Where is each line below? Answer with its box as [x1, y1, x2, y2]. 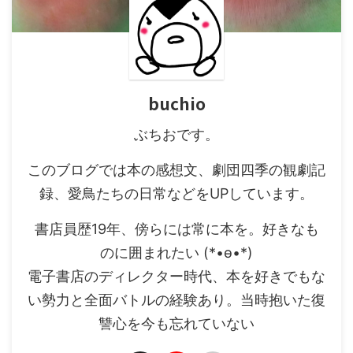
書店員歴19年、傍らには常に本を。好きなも [34, 221, 319, 238]
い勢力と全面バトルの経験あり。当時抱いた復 [28, 292, 325, 309]
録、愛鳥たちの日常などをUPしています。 [39, 185, 314, 203]
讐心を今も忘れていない [98, 315, 255, 333]
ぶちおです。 [134, 126, 219, 143]
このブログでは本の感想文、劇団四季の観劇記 [28, 162, 325, 179]
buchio [147, 91, 206, 116]
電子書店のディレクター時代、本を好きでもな [28, 268, 325, 285]
